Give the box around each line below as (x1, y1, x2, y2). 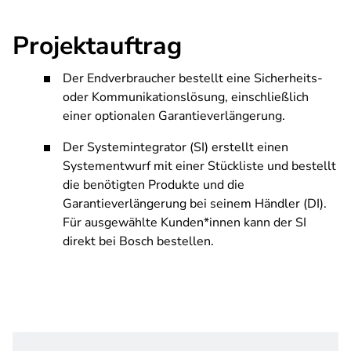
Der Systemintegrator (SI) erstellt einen (63, 139, 288, 156)
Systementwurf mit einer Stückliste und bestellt (63, 157, 336, 175)
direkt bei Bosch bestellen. (63, 233, 214, 250)
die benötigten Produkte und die (63, 176, 244, 194)
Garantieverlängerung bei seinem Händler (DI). (63, 195, 327, 212)
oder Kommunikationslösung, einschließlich (63, 89, 309, 106)
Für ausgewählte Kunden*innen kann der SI (63, 214, 306, 231)
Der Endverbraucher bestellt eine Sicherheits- (63, 70, 323, 87)
